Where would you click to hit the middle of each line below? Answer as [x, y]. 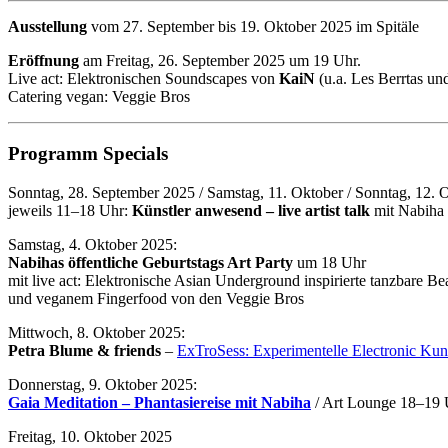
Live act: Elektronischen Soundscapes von [143, 79]
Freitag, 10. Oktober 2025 [90, 436]
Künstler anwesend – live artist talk [251, 210]
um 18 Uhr [329, 262]
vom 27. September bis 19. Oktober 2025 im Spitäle [253, 27]
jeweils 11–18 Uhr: [70, 210]
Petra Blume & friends [84, 350]
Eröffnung [43, 61]
